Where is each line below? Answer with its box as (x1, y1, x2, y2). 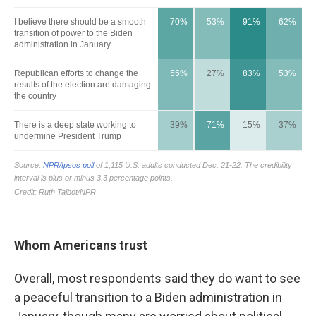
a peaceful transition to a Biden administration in (14, 290, 282, 305)
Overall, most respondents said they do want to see (14, 271, 300, 286)
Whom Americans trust (14, 238, 147, 253)
